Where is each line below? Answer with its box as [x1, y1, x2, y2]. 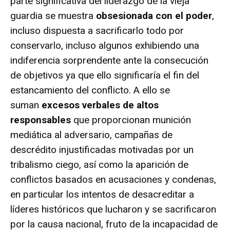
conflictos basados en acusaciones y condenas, [10, 173, 216, 185]
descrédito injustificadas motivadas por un [10, 143, 194, 156]
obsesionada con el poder [96, 9, 212, 22]
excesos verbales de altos [42, 99, 159, 111]
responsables [10, 113, 71, 126]
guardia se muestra [10, 9, 96, 22]
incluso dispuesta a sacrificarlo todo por [10, 24, 184, 36]
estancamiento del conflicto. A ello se [10, 84, 170, 96]
